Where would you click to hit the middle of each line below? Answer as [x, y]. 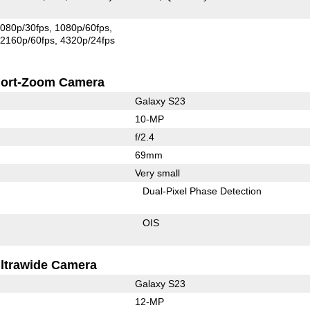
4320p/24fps [88, 40]
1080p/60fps [82, 27]
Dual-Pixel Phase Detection [202, 191]
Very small [157, 173]
